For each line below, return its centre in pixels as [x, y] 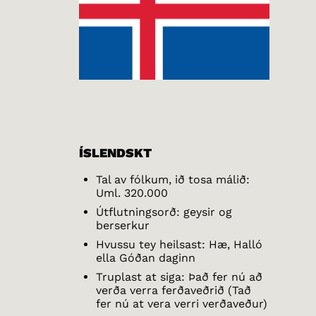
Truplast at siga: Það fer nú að [179, 277]
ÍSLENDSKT [115, 153]
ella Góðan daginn [146, 258]
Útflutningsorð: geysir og [164, 212]
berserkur [123, 226]
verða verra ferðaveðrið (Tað [174, 291]
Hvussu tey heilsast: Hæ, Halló [179, 245]
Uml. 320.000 [132, 193]
